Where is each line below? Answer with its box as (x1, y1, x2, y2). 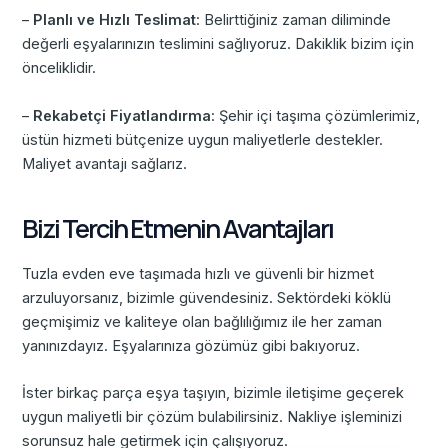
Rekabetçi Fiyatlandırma (33, 106, 212, 125)
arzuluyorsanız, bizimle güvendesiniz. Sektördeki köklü (22, 288, 392, 307)
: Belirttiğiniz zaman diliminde (196, 11, 392, 30)
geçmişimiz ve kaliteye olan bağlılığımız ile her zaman (22, 312, 383, 331)
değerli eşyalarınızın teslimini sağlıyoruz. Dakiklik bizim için (22, 35, 415, 54)
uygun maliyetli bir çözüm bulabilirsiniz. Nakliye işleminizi (22, 408, 403, 427)
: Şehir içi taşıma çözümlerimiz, (211, 106, 421, 125)
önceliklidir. (22, 59, 97, 78)
